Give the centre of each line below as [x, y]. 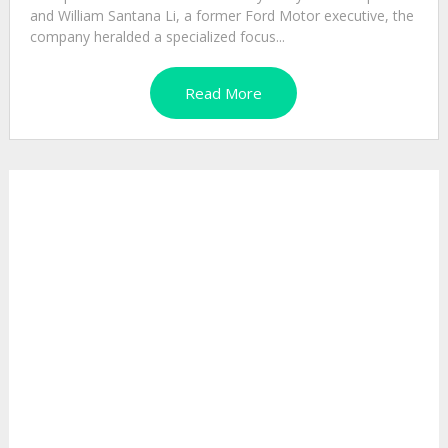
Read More [224, 93]
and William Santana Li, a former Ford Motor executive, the [221, 16]
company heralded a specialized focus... [157, 37]
